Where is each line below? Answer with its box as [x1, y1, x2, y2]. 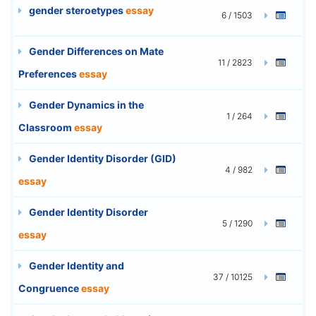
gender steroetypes [27, 4, 126, 16]
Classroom [18, 121, 74, 133]
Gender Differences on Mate [27, 44, 164, 57]
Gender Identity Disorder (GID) [27, 152, 176, 164]
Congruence [18, 281, 81, 294]
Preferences [18, 67, 79, 80]
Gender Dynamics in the [27, 98, 144, 111]
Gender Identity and [27, 259, 124, 272]
